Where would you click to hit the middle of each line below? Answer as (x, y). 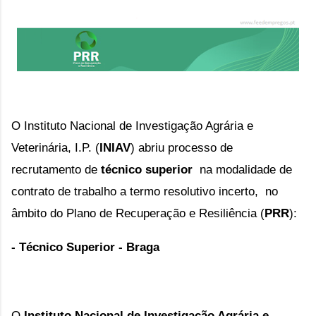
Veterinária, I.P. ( (55, 147)
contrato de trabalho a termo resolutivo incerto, (136, 191)
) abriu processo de (182, 147)
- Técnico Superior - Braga (85, 247)
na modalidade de (244, 169)
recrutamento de (56, 169)
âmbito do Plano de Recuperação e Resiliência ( (138, 213)
